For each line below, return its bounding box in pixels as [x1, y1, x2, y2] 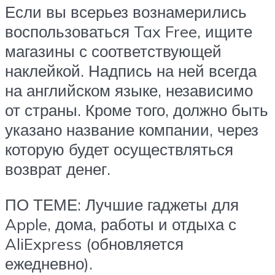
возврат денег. [5, 159, 110, 179]
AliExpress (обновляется [5, 233, 184, 254]
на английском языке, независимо [5, 80, 253, 101]
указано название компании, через [5, 120, 258, 140]
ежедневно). [5, 253, 93, 273]
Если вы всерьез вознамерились [5, 2, 247, 22]
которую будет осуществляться [5, 139, 233, 160]
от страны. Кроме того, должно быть [5, 100, 268, 120]
